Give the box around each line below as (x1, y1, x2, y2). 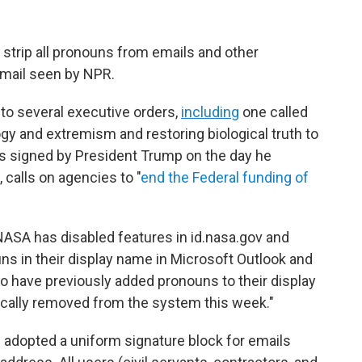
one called (239, 103, 308, 120)
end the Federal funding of (141, 168, 309, 186)
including (181, 103, 239, 120)
